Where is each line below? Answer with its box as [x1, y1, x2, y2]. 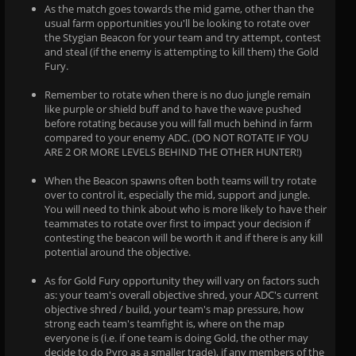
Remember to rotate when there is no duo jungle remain [44, 87, 311, 102]
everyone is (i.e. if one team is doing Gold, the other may [44, 330, 308, 345]
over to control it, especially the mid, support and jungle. [44, 187, 310, 202]
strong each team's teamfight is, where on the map [44, 315, 284, 331]
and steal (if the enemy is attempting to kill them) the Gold [44, 44, 319, 59]
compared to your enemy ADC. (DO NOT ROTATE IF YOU [44, 130, 308, 145]
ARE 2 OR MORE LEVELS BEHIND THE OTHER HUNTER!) [44, 144, 302, 159]
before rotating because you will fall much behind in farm [44, 115, 312, 130]
